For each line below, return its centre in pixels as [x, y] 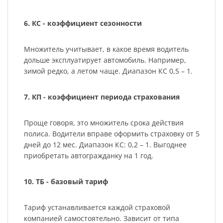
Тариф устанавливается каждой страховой [97, 208]
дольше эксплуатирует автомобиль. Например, [105, 60]
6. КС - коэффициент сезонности [83, 23]
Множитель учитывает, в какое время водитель [106, 49]
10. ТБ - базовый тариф [66, 182]
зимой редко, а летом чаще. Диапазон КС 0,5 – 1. [108, 71]
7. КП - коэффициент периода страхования [102, 97]
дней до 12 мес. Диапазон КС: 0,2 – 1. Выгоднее [105, 145]
